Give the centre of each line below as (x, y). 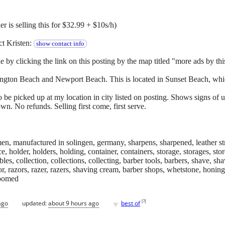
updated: (35, 203)
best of (131, 203)
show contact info (60, 44)
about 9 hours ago (74, 203)
